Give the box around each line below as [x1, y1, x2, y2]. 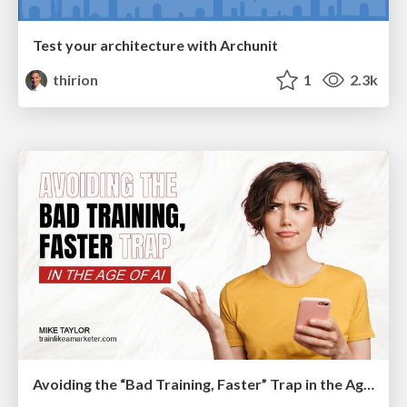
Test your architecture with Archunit [33, 36, 278, 55]
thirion [50, 71, 99, 89]
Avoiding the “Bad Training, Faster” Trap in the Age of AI [363, 374, 374, 392]
